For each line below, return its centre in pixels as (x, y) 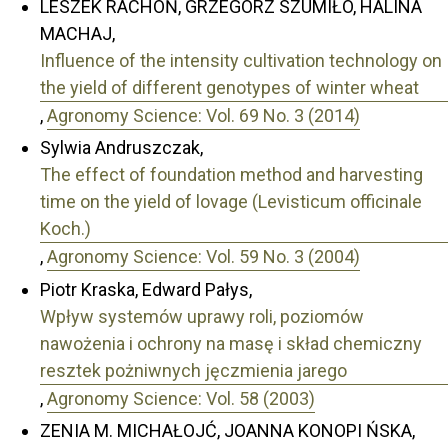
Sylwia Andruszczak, (121, 148)
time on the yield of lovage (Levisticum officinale (231, 202)
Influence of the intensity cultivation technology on (241, 60)
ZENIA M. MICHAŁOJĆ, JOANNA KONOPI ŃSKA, (227, 431)
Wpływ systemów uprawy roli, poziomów (202, 316)
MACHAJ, (77, 33)
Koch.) (65, 229)
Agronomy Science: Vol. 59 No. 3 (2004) (203, 257)
